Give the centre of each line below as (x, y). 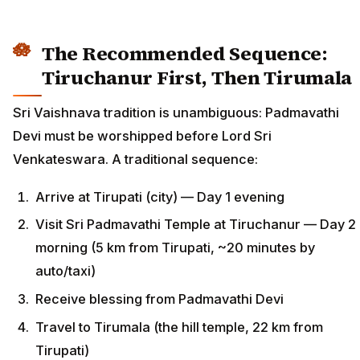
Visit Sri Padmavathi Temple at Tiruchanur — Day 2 (196, 225)
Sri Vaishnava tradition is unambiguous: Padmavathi (176, 113)
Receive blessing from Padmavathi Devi (160, 299)
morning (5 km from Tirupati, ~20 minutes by (175, 248)
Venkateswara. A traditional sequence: (135, 160)
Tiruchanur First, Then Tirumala (197, 77)
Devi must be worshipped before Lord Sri (142, 136)
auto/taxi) (65, 271)
